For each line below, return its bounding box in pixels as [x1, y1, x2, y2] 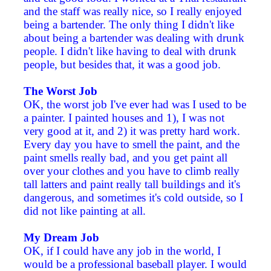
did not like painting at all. [24, 204, 146, 218]
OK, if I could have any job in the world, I [24, 244, 221, 258]
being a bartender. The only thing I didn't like [24, 18, 234, 31]
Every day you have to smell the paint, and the [24, 138, 240, 151]
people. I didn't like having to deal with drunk [24, 45, 237, 58]
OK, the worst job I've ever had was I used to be [24, 98, 246, 111]
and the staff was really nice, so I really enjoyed [24, 5, 242, 18]
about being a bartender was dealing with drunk [24, 31, 244, 45]
